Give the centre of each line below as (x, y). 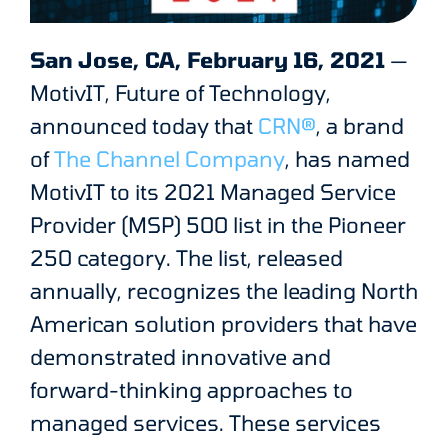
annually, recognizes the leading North (224, 290)
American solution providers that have (223, 323)
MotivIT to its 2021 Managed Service (213, 191)
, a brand (360, 125)
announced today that (144, 125)
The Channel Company (169, 158)
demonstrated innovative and (180, 356)
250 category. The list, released (186, 257)
